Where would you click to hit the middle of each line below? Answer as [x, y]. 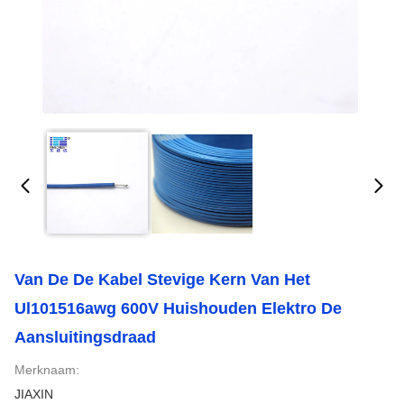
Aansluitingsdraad [85, 337]
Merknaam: [47, 370]
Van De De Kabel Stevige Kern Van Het [162, 280]
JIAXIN [34, 394]
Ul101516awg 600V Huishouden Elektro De [178, 308]
